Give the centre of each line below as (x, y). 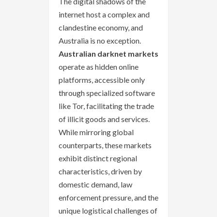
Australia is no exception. (100, 40)
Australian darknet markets (108, 53)
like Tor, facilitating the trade (106, 106)
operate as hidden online (99, 66)
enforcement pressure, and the (108, 197)
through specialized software (107, 93)
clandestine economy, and (101, 27)
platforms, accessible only (102, 79)
